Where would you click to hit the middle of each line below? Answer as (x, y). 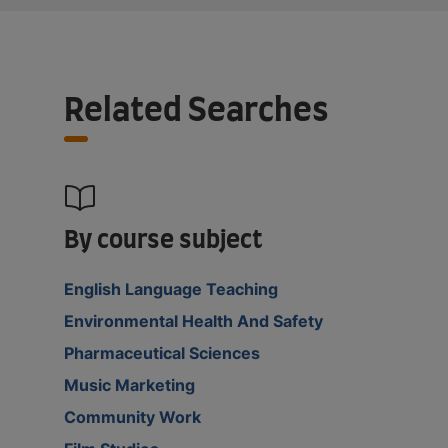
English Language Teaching (171, 288)
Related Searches (196, 110)
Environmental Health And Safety (193, 320)
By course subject (163, 240)
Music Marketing (129, 384)
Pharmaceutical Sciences (162, 352)
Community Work (132, 416)
